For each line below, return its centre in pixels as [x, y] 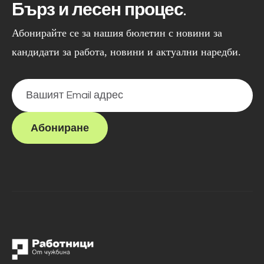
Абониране [60, 128]
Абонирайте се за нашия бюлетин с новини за [117, 33]
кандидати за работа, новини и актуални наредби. [126, 52]
